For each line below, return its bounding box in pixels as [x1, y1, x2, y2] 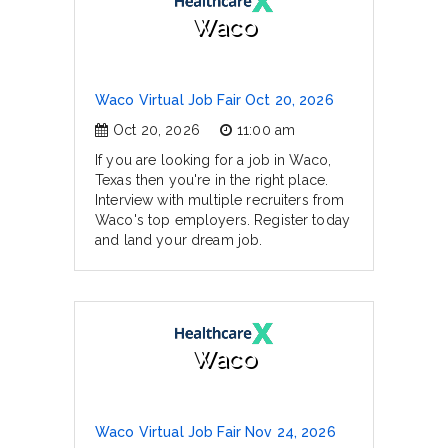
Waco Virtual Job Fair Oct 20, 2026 [95, 92, 334, 108]
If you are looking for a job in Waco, [95, 152, 332, 168]
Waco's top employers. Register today [95, 212, 351, 228]
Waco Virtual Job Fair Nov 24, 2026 [95, 424, 336, 440]
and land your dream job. [95, 232, 263, 248]
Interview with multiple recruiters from [95, 192, 345, 208]
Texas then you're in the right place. [95, 172, 329, 188]
